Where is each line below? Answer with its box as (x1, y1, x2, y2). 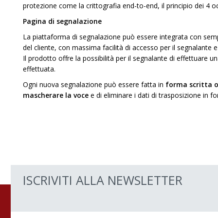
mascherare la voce (23, 91, 89, 100)
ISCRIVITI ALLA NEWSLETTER (23, 172, 182, 188)
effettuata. (23, 64, 55, 73)
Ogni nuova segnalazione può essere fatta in (23, 80, 165, 89)
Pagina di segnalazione (23, 17, 102, 26)
